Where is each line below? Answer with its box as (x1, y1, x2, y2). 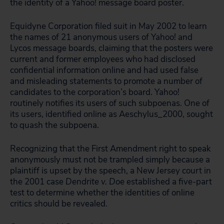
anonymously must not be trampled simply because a (10, 154, 210, 165)
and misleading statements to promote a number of (10, 75, 202, 87)
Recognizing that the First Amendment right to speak (10, 143, 211, 154)
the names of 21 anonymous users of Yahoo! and (10, 31, 192, 43)
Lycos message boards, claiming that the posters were (10, 42, 213, 54)
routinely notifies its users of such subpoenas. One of (10, 97, 209, 109)
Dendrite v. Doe (65, 176, 124, 187)
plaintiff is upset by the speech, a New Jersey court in (10, 165, 211, 176)
